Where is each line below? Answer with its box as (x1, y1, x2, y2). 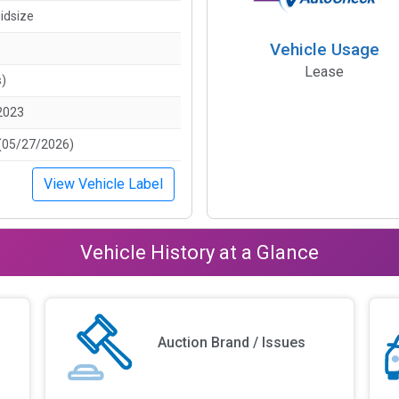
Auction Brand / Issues (158, 334, 306, 352)
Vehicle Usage (269, 38, 379, 60)
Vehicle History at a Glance (80, 240, 319, 264)
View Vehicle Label (44, 175, 163, 192)
